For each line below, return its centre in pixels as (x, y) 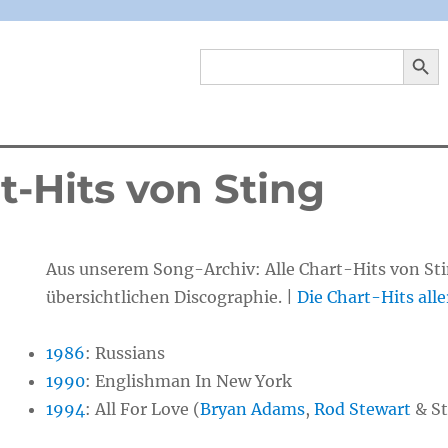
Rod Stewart (363, 409)
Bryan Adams (253, 409)
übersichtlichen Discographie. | (172, 297)
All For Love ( (148, 409)
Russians (130, 353)
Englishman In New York (194, 381)
